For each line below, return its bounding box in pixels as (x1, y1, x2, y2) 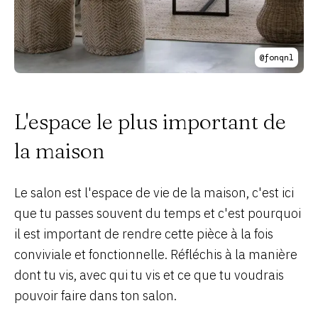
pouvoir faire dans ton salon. (14, 287, 177, 304)
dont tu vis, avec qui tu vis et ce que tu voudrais (14, 267, 284, 283)
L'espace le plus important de (14, 109, 286, 135)
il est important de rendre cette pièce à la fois (14, 226, 273, 242)
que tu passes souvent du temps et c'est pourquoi (14, 205, 301, 221)
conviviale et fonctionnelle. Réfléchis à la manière (14, 246, 297, 263)
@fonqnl (259, 52, 294, 63)
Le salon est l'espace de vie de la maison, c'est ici (14, 185, 294, 201)
